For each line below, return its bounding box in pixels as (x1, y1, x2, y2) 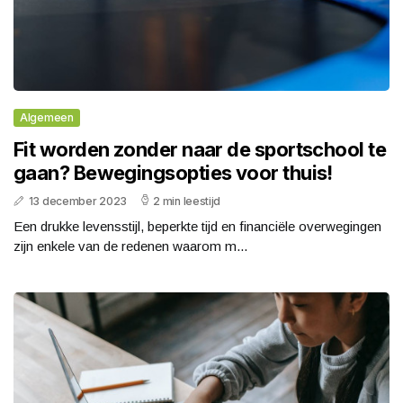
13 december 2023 (28, 194, 127, 209)
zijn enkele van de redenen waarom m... (13, 238, 247, 255)
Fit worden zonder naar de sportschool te (13, 138, 387, 162)
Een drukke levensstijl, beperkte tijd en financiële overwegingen (13, 219, 381, 235)
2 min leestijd (153, 194, 221, 209)
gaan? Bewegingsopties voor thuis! (13, 161, 333, 185)
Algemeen (20, 111, 74, 125)
